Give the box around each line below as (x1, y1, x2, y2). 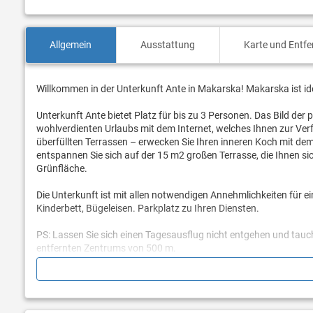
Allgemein (50, 39, 92, 51)
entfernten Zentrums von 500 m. (36, 242, 176, 254)
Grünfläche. (36, 163, 87, 175)
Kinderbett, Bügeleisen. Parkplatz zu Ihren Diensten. (36, 203, 259, 214)
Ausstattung (140, 39, 196, 51)
